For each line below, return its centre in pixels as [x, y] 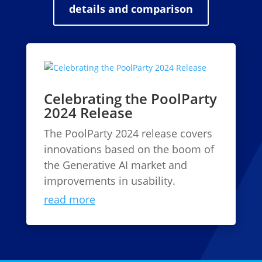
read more [69, 199]
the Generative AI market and [115, 165]
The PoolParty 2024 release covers [128, 133]
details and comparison [131, 9]
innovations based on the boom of [129, 149]
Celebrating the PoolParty [130, 99]
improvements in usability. [109, 181]
